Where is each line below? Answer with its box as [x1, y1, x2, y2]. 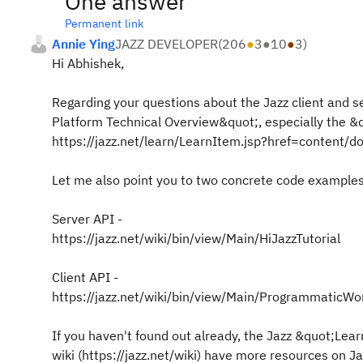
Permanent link [65, 16, 144, 31]
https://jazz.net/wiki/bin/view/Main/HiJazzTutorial [52, 230, 340, 246]
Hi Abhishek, [52, 55, 124, 71]
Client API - [52, 269, 118, 285]
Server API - [52, 211, 122, 227]
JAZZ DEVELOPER [115, 36, 218, 52]
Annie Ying [52, 36, 115, 52]
